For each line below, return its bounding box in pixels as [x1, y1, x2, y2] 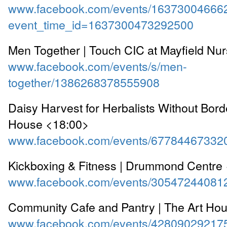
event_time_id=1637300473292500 [8, 15, 194, 33]
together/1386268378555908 [8, 73, 160, 91]
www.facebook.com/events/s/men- [8, 57, 187, 74]
